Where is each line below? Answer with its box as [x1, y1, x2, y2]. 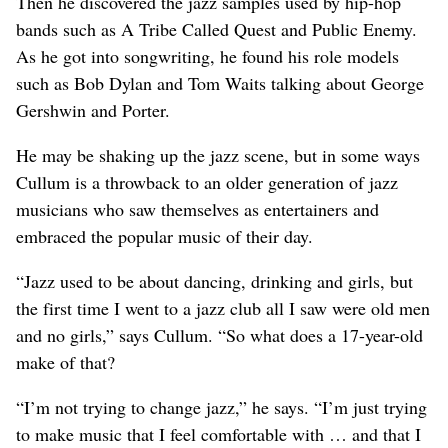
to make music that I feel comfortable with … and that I [16, 421, 421, 446]
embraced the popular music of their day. [16, 223, 313, 248]
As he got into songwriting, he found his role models [16, 43, 399, 68]
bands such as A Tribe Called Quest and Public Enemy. [16, 16, 417, 41]
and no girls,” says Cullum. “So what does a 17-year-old [16, 322, 423, 347]
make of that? [16, 349, 115, 374]
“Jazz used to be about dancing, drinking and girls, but [16, 268, 413, 293]
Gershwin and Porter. [16, 97, 170, 122]
